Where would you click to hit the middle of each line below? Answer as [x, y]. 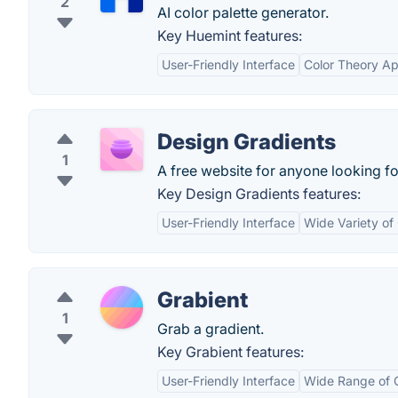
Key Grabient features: [231, 352]
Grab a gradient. [211, 329]
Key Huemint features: [230, 36]
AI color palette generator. [243, 12]
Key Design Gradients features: [259, 194]
